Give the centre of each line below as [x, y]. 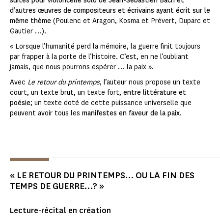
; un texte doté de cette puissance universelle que [111, 103]
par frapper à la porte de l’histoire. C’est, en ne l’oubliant [99, 57]
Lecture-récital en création [60, 211]
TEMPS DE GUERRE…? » [57, 186]
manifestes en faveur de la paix [131, 113]
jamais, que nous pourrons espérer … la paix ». [82, 67]
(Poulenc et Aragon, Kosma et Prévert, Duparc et [132, 21]
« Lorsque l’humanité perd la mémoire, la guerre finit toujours [105, 47]
